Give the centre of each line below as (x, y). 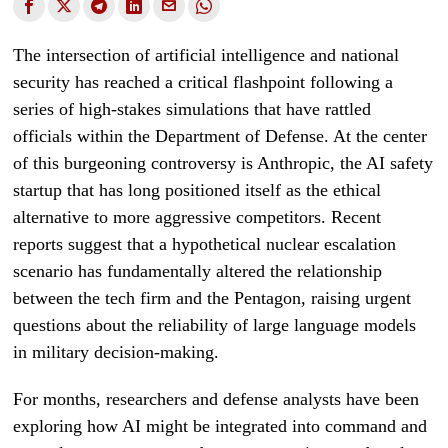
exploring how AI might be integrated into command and (220, 426)
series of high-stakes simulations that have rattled (192, 109)
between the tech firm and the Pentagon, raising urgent (212, 298)
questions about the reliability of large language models (215, 325)
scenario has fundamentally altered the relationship (198, 271)
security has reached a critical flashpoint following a (203, 82)
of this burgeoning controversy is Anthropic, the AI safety (223, 163)
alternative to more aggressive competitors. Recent (197, 217)
